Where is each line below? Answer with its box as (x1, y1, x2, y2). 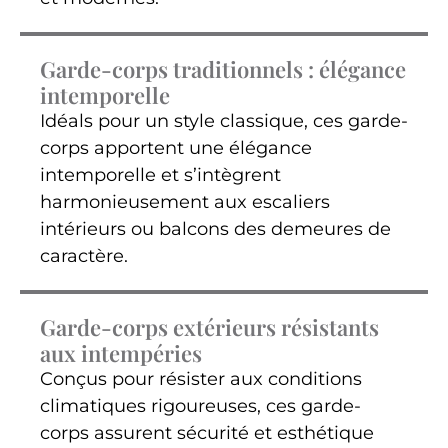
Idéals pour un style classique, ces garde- (40, 110, 408, 133)
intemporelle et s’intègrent (40, 164, 281, 187)
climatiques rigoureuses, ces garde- (40, 395, 361, 418)
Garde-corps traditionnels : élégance (40, 54, 406, 85)
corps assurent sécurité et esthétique (40, 422, 374, 445)
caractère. (40, 245, 128, 268)
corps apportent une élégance (40, 137, 312, 160)
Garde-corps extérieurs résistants (40, 312, 379, 343)
